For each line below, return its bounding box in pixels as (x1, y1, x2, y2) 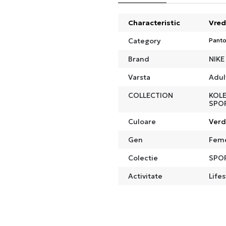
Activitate (128, 171, 162, 181)
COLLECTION (128, 90, 173, 100)
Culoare (128, 117, 156, 126)
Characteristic (128, 18, 180, 27)
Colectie (128, 153, 158, 162)
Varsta (128, 72, 150, 82)
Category (128, 36, 160, 45)
